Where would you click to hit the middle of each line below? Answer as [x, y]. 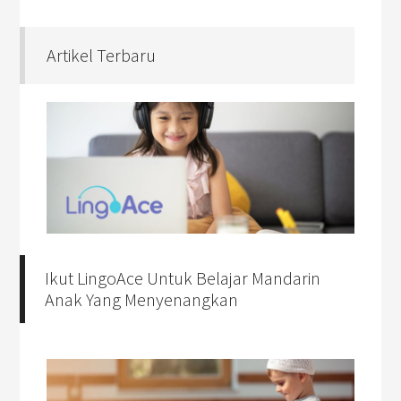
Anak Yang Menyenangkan [142, 300]
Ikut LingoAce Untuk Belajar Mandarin [183, 278]
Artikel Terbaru [102, 55]
